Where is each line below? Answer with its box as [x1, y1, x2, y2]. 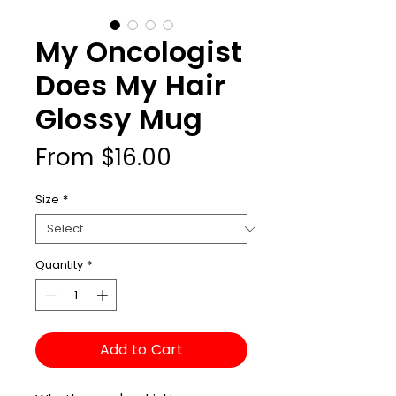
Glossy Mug [35, 99, 202, 140]
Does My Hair [35, 65, 225, 106]
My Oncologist [35, 32, 242, 72]
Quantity [35, 256, 83, 274]
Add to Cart [100, 339, 183, 360]
